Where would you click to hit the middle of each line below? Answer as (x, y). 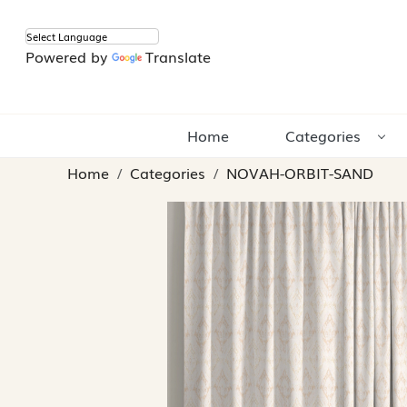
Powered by (69, 57)
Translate (178, 57)
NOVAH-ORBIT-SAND (300, 173)
